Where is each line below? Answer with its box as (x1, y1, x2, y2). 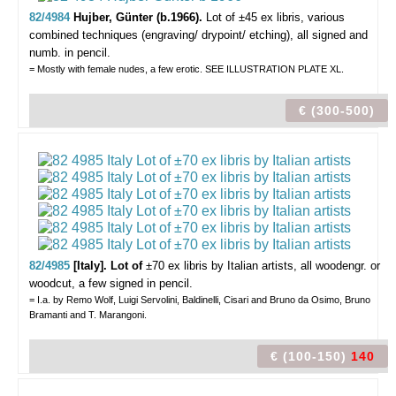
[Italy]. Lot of (73, 259, 146, 272)
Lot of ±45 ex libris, (206, 11, 304, 24)
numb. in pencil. (29, 46, 110, 59)
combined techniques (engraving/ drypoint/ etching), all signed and (29, 28, 368, 42)
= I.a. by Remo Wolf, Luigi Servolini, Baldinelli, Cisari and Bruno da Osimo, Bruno (29, 294, 370, 305)
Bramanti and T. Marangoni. (29, 309, 147, 320)
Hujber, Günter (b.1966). (73, 11, 206, 24)
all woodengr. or (301, 259, 380, 272)
